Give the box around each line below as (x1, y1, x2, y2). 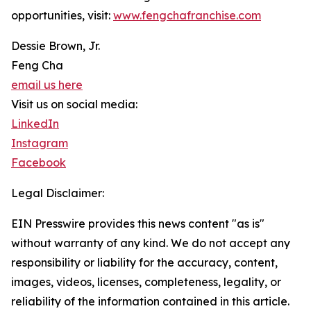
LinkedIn (11, 117, 59, 131)
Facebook (11, 155, 66, 170)
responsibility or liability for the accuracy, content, (11, 255, 278, 270)
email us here (11, 78, 83, 92)
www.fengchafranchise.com (113, 8, 261, 23)
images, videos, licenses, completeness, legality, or (11, 275, 281, 289)
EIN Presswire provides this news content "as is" (11, 217, 264, 231)
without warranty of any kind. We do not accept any (11, 236, 290, 251)
